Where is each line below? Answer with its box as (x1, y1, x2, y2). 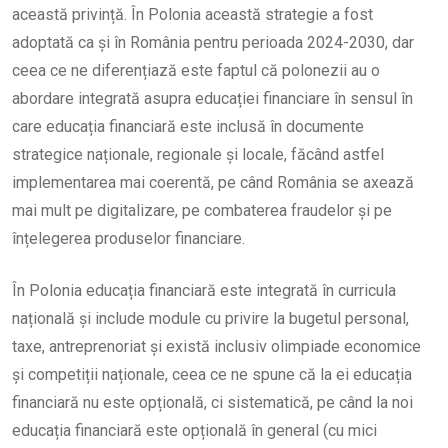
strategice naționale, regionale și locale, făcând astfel (12, 144, 384, 164)
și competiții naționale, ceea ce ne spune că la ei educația (12, 364, 412, 384)
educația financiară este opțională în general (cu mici (12, 420, 377, 440)
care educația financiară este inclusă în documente (12, 116, 364, 136)
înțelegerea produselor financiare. (12, 228, 245, 248)
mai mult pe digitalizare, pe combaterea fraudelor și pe (12, 200, 392, 220)
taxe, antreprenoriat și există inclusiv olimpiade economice (12, 336, 421, 356)
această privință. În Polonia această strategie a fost (12, 4, 373, 24)
